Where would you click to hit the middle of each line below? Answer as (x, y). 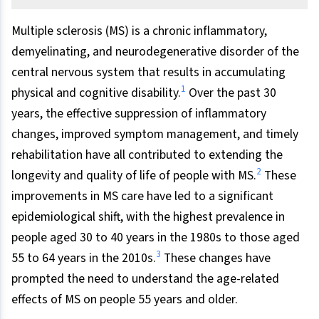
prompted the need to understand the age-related (145, 278)
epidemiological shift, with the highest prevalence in (148, 216)
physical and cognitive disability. (96, 93)
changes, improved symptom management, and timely (155, 134)
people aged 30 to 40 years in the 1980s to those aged (156, 237)
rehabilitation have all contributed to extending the (147, 155)
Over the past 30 (231, 93)
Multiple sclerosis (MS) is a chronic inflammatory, (139, 31)
